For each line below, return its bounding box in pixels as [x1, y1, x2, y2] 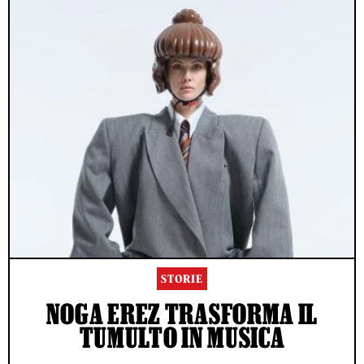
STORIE [161, 272, 203, 287]
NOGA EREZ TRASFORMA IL [45, 298, 318, 330]
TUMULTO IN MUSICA [79, 322, 285, 353]
